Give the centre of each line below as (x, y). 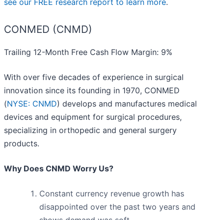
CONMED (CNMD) (48, 29)
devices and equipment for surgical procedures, (93, 117)
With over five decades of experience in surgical (94, 77)
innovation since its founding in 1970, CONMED (92, 91)
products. (22, 144)
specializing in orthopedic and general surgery (90, 130)
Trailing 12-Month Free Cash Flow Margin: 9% (88, 52)
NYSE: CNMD (32, 104)
